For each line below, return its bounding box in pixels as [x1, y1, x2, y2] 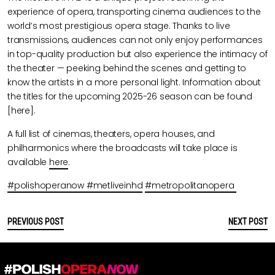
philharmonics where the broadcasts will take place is [7, 142, 238, 155]
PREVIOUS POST [7, 217, 64, 227]
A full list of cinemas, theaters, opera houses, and [7, 128, 215, 141]
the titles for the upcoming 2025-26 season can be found [7, 90, 252, 103]
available [7, 156, 49, 169]
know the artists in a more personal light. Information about [7, 76, 261, 89]
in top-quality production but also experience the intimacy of [7, 48, 268, 61]
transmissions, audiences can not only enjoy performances [7, 34, 263, 47]
